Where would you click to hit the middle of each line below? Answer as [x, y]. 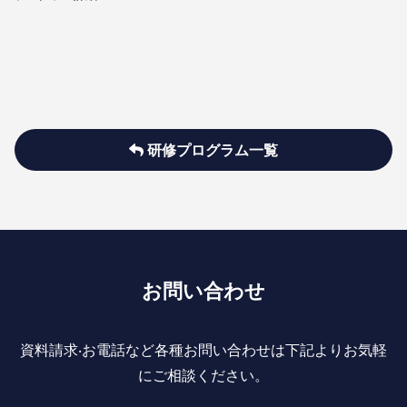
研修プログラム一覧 [211, 150]
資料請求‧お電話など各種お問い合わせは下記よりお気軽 [203, 350]
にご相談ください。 [203, 375]
